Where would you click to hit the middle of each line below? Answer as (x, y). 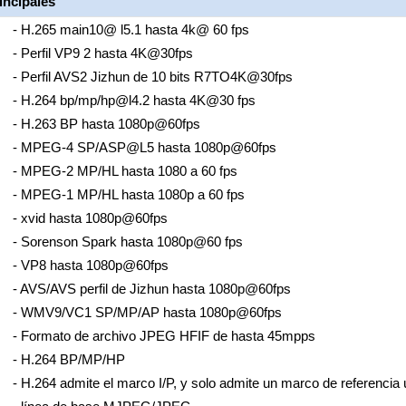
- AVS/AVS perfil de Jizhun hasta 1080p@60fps (151, 289)
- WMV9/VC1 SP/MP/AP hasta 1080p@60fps (147, 312)
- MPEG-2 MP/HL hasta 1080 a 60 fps (125, 171)
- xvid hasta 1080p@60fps (90, 218)
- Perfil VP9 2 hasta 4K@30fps (102, 53)
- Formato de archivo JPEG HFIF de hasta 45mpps (164, 336)
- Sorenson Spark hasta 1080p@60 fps (127, 242)
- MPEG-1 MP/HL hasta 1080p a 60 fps (128, 194)
